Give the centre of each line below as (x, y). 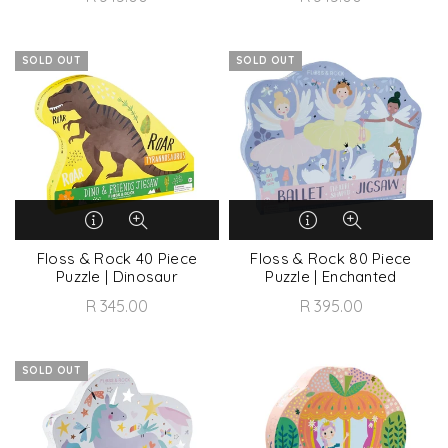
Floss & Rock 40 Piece (117, 258)
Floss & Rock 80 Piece (331, 258)
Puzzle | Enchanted (331, 276)
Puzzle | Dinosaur (117, 276)
